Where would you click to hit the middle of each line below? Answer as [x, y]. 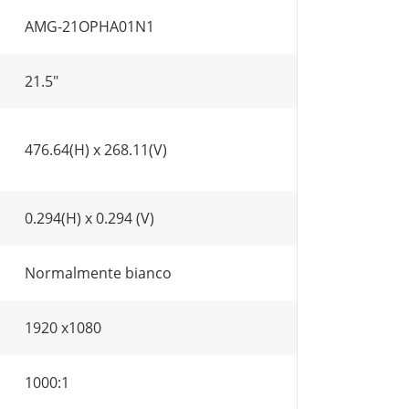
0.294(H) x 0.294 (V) [89, 218]
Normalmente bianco [98, 273]
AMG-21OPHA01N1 [89, 26]
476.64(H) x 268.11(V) [96, 150]
